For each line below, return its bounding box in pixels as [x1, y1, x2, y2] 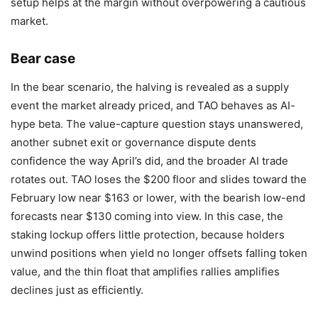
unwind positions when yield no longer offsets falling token [11, 246, 307, 261]
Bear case [11, 50, 75, 67]
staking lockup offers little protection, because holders [11, 228, 285, 242]
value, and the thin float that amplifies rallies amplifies [11, 265, 280, 279]
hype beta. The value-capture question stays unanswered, [11, 117, 303, 131]
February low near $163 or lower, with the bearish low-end [11, 191, 305, 205]
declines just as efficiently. [11, 283, 143, 297]
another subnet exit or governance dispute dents [11, 136, 256, 150]
